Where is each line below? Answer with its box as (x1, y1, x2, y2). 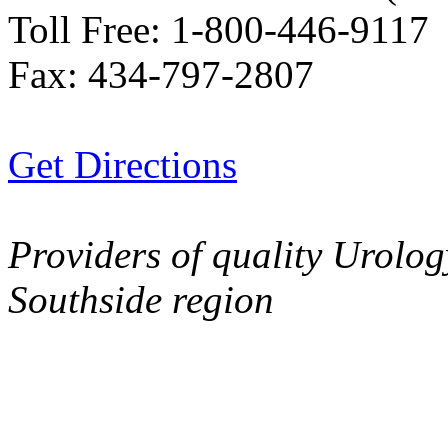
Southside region (8, 278, 274, 322)
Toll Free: (8, 8, 161, 52)
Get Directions (8, 143, 237, 187)
